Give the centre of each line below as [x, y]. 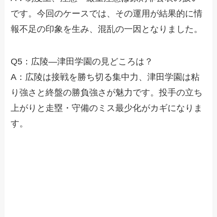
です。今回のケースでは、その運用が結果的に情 [107, 13]
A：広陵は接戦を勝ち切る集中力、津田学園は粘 [105, 77]
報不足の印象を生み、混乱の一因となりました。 [107, 29]
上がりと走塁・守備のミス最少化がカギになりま [107, 108]
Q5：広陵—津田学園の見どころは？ [82, 62]
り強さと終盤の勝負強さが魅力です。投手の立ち [107, 93]
